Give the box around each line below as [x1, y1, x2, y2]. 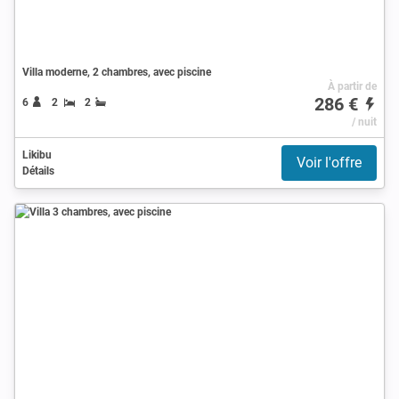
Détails [22, 164, 54, 177]
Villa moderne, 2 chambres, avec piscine [22, 65, 211, 78]
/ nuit [351, 115, 377, 128]
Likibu [22, 148, 52, 161]
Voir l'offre [297, 153, 362, 171]
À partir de [327, 79, 377, 93]
